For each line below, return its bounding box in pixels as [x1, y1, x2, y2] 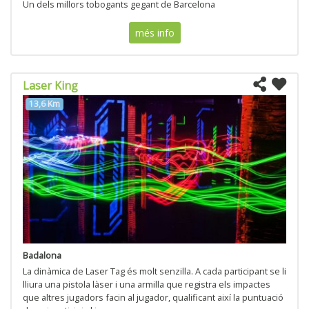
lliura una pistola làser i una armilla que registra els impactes [23, 277, 270, 290]
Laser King [23, 78, 78, 94]
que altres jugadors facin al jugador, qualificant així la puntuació [23, 290, 283, 303]
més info [134, 26, 175, 40]
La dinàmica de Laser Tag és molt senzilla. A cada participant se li [23, 264, 286, 277]
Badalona [23, 248, 61, 261]
